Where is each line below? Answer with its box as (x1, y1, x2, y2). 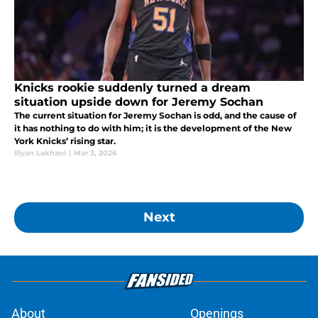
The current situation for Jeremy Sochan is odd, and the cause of (14, 110, 297, 121)
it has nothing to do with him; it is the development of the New (14, 123, 292, 134)
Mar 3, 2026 (74, 148, 116, 158)
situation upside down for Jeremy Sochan (14, 95, 263, 109)
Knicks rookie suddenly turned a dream (14, 81, 251, 95)
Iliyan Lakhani (14, 148, 66, 158)
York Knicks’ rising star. (14, 136, 116, 147)
